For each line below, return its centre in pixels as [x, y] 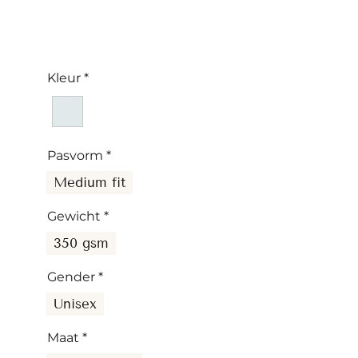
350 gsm [82, 244]
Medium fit [90, 183]
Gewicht [74, 217]
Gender [72, 277]
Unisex [76, 304]
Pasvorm [76, 156]
